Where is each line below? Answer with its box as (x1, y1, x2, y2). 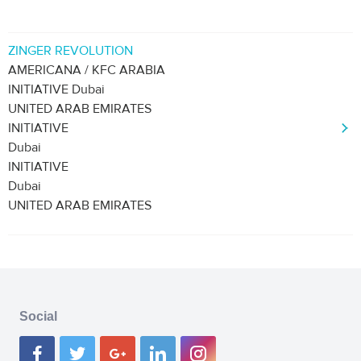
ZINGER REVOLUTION (8, 43, 133, 59)
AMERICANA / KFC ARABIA (8, 62, 165, 78)
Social (19, 309, 57, 323)
